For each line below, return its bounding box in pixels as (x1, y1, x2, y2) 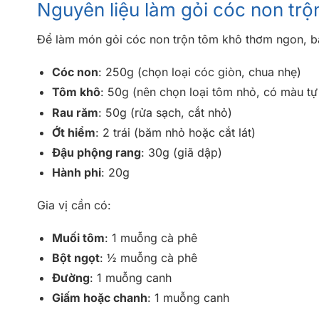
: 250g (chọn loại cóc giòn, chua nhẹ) (98, 65, 301, 80)
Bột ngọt (51, 250, 100, 265)
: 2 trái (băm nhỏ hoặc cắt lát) (95, 125, 256, 140)
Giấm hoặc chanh (51, 291, 147, 305)
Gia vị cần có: (37, 197, 111, 212)
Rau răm (51, 105, 98, 120)
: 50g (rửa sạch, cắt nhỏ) (98, 105, 232, 120)
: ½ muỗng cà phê (99, 250, 197, 265)
